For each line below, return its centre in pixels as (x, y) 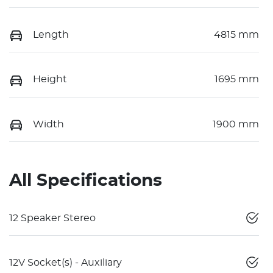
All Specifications (86, 181)
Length (51, 35)
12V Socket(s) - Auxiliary (66, 263)
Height (50, 80)
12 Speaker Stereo (52, 218)
